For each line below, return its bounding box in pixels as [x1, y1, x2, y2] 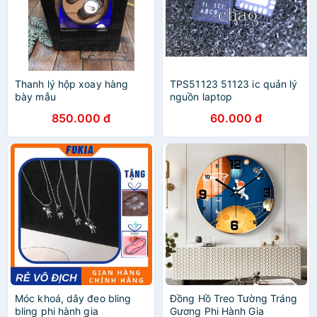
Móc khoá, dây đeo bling [15, 292, 132, 304]
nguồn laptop [170, 91, 233, 103]
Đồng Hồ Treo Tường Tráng [170, 292, 298, 304]
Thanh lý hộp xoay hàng [15, 78, 129, 90]
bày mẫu [15, 91, 56, 103]
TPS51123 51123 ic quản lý [170, 78, 298, 90]
